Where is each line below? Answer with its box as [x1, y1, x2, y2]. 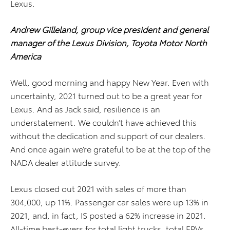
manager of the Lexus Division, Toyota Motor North [10, 36, 207, 48]
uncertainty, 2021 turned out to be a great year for [10, 89, 202, 101]
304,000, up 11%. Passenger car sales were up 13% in [10, 196, 208, 207]
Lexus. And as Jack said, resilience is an [10, 103, 160, 114]
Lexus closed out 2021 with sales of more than [10, 182, 186, 194]
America [10, 50, 41, 62]
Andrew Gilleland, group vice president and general [10, 23, 208, 35]
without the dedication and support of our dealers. [10, 129, 206, 141]
